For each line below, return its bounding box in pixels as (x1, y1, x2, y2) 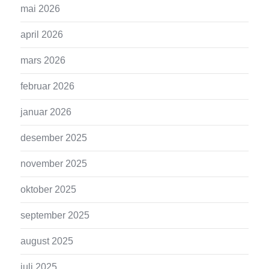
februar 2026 (20, 80, 75, 91)
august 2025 (20, 235, 74, 246)
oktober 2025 (20, 184, 77, 195)
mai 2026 (20, 3, 61, 14)
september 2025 (20, 210, 90, 220)
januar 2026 (20, 106, 72, 117)
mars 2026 (20, 55, 66, 65)
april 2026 (20, 29, 64, 40)
